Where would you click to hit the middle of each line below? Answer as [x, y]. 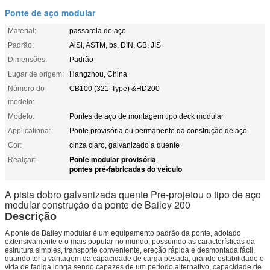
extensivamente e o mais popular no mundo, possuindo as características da [130, 241]
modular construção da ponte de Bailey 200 [98, 204]
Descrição [31, 216]
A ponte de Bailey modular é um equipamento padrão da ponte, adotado [123, 233]
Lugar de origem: [36, 74]
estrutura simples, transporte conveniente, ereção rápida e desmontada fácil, [130, 250]
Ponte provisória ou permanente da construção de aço [158, 130]
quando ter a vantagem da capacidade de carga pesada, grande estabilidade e [134, 258]
